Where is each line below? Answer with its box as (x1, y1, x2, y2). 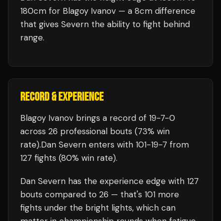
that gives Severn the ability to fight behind (20, 19, 190, 30)
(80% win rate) (56, 152, 116, 163)
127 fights (20, 152, 56, 163)
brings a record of (74, 112, 149, 123)
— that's (109, 189, 145, 200)
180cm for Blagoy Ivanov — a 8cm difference (20, 5, 195, 16)
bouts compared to (20, 189, 99, 200)
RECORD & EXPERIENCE (20, 90, 104, 104)
